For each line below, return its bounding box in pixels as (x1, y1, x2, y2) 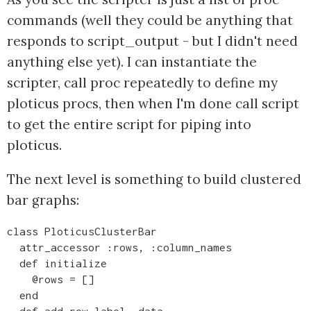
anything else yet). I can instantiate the (7, 53, 257, 70)
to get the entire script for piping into (7, 115, 251, 133)
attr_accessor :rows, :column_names (7, 240, 232, 253)
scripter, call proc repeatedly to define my (7, 74, 278, 91)
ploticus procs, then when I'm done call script (7, 94, 299, 112)
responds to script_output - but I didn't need (7, 32, 298, 49)
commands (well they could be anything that (7, 11, 293, 28)
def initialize (7, 256, 107, 269)
